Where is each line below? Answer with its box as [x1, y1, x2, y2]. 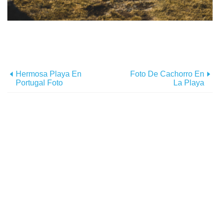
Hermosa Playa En [16, 70, 82, 79]
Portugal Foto [16, 79, 63, 87]
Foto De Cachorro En [130, 70, 204, 79]
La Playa [173, 79, 204, 87]
